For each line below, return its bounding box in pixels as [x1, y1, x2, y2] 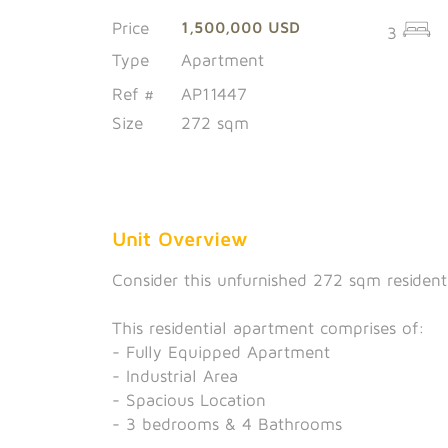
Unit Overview [112, 226, 248, 250]
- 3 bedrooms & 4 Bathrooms [112, 413, 342, 434]
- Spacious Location [112, 389, 266, 410]
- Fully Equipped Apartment [112, 341, 330, 362]
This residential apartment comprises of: [112, 317, 425, 338]
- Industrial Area [112, 365, 238, 386]
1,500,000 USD [180, 18, 300, 36]
